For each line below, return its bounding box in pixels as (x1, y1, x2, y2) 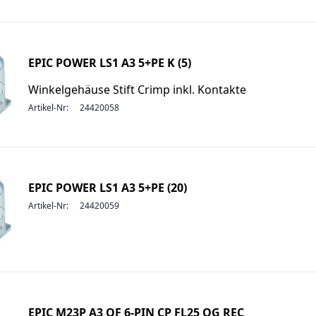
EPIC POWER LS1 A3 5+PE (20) (28, 180, 187, 195)
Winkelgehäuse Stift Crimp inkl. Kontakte (28, 82, 246, 97)
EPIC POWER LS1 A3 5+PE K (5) (28, 55, 191, 71)
